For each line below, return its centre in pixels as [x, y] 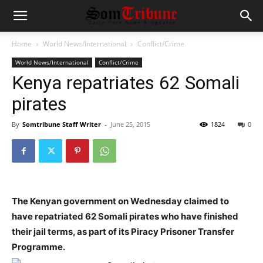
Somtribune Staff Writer [62, 124]
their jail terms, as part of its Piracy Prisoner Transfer [123, 232]
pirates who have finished [183, 216]
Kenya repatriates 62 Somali [126, 83]
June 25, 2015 [130, 124]
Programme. [38, 247]
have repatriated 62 [55, 216]
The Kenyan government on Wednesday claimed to [120, 201]
